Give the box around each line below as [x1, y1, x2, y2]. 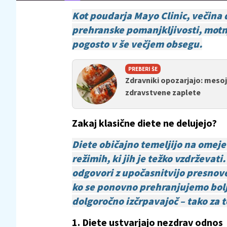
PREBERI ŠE [128, 65, 158, 72]
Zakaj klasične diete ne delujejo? [72, 116, 217, 129]
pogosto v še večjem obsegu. [72, 37, 202, 50]
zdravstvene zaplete [125, 87, 201, 97]
